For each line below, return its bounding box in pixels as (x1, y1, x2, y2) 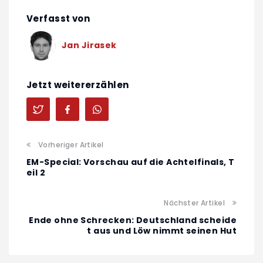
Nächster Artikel (164, 197, 225, 208)
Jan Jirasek (62, 39, 117, 52)
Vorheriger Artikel (38, 139, 104, 150)
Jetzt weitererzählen (26, 78, 129, 91)
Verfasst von (26, 12, 90, 25)
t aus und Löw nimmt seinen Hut (87, 224, 237, 237)
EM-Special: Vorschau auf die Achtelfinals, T (26, 156, 235, 168)
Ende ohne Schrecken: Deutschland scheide (29, 214, 237, 226)
